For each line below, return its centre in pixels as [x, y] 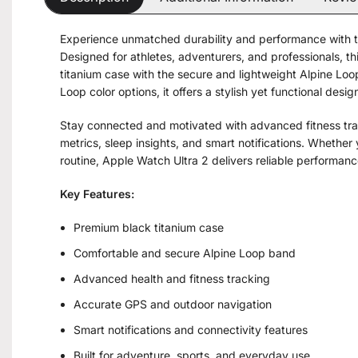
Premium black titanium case [149, 227]
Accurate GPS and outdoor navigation [173, 304]
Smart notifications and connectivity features [191, 329]
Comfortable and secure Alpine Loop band [185, 253]
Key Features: [97, 193]
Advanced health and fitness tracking [172, 278]
